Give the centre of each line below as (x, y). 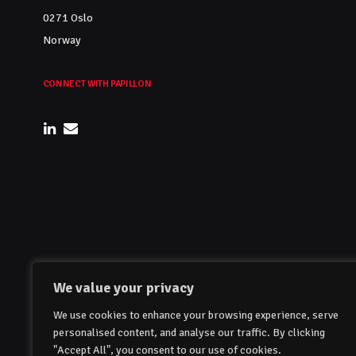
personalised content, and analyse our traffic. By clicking (190, 333)
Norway (62, 40)
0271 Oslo (68, 17)
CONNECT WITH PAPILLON (97, 83)
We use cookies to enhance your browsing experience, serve (196, 315)
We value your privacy (124, 288)
